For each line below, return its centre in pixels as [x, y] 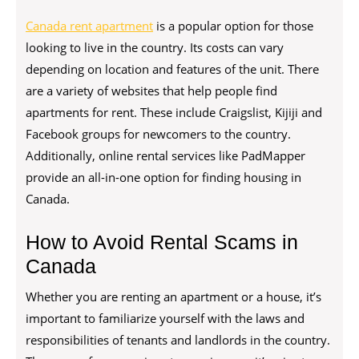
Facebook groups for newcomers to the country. [158, 134]
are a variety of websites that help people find [151, 91]
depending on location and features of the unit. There [172, 69]
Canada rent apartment [89, 26]
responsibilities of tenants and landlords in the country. [178, 340]
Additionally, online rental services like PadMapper [165, 155]
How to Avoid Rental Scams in [162, 242]
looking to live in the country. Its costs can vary [155, 47]
